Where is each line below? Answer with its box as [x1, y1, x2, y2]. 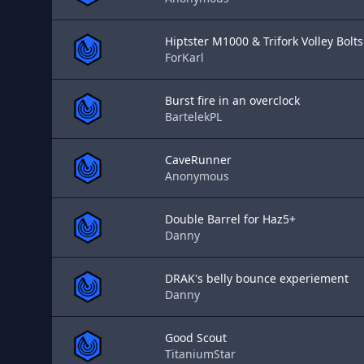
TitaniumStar [165, 346, 236, 362]
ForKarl [165, 50, 204, 65]
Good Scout [165, 330, 227, 345]
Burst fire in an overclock [165, 93, 300, 108]
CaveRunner [165, 152, 232, 167]
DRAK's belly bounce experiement [165, 271, 349, 286]
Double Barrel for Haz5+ [165, 211, 296, 227]
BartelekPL [165, 109, 222, 124]
